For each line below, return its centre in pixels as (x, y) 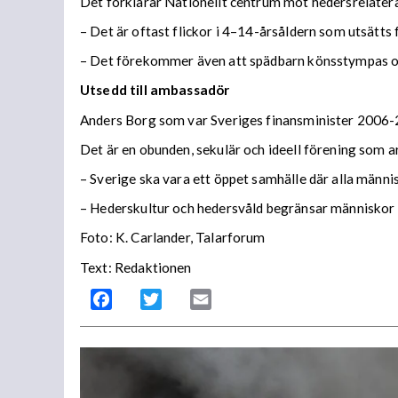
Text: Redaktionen (136, 267)
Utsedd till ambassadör (155, 90)
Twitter (185, 298)
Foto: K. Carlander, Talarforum (173, 238)
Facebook (143, 298)
